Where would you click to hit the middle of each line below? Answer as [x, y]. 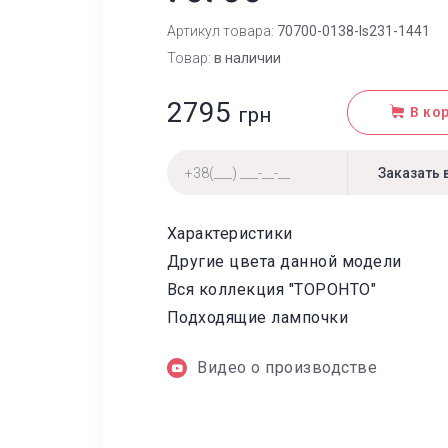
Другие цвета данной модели [284, 261]
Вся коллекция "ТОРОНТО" [272, 289]
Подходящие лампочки [258, 317]
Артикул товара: [220, 31]
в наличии [247, 58]
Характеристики [230, 233]
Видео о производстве [287, 367]
